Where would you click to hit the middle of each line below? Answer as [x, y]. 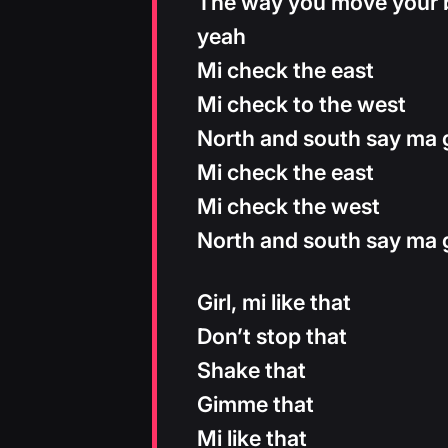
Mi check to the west [301, 103]
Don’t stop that [272, 336]
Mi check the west [288, 205]
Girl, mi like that [274, 302]
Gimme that [255, 404]
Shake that [251, 370]
